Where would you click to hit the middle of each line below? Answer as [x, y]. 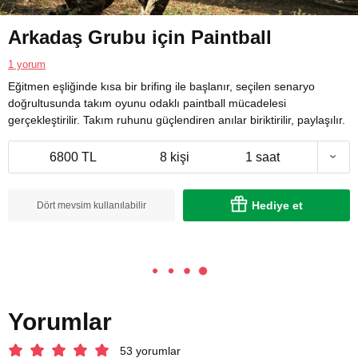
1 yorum [27, 64]
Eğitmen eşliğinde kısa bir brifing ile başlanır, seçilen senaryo [161, 86]
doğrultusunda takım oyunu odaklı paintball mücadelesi [147, 103]
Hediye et [277, 205]
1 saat [263, 157]
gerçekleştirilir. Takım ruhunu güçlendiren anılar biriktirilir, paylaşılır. [177, 119]
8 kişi [175, 157]
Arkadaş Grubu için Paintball [140, 37]
